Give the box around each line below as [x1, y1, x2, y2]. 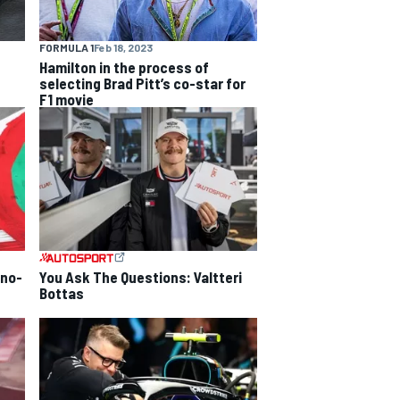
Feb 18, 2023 [94, 40, 153, 54]
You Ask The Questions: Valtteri [39, 268, 242, 287]
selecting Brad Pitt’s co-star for [39, 73, 246, 92]
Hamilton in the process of [39, 57, 209, 76]
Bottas [39, 284, 84, 303]
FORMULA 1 [39, 40, 94, 54]
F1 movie [39, 89, 94, 108]
